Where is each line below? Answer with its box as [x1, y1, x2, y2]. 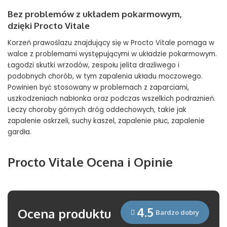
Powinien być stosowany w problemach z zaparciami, [8, 83, 189, 93]
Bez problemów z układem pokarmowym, [8, 9, 182, 20]
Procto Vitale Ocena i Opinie [8, 154, 173, 170]
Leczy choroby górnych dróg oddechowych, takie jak [8, 105, 186, 115]
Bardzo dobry [156, 208, 199, 216]
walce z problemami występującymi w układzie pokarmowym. [8, 49, 217, 59]
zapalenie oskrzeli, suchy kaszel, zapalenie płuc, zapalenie [8, 116, 205, 126]
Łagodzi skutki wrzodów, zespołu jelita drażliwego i [8, 60, 179, 70]
